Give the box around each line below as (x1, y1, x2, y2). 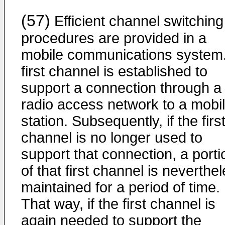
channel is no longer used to (21, 130, 202, 146)
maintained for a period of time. (21, 179, 220, 195)
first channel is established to (21, 63, 207, 79)
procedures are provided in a (21, 30, 206, 46)
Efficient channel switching (50, 13, 223, 29)
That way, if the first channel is (21, 196, 215, 212)
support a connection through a (21, 80, 221, 96)
